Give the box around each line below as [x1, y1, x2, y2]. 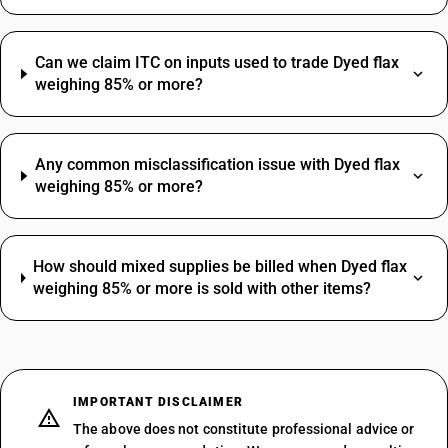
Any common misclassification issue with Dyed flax [34, 155, 400, 174]
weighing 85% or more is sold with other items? [32, 279, 371, 298]
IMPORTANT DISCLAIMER [73, 395, 243, 409]
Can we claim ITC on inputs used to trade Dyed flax [34, 53, 399, 72]
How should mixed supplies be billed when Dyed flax [32, 257, 407, 276]
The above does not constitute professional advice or [73, 421, 415, 437]
